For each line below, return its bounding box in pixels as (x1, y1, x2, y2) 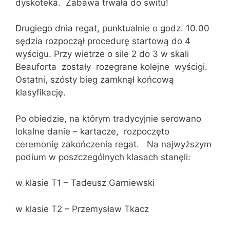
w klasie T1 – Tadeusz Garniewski (15, 178, 155, 188)
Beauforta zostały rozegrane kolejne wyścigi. (15, 62, 207, 72)
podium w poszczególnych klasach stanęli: (15, 151, 190, 162)
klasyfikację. (15, 87, 66, 98)
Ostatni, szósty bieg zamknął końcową (15, 74, 174, 85)
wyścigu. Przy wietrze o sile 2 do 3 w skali (15, 49, 189, 60)
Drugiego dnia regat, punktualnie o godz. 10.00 (15, 23, 209, 34)
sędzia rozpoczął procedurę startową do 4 (15, 36, 190, 47)
